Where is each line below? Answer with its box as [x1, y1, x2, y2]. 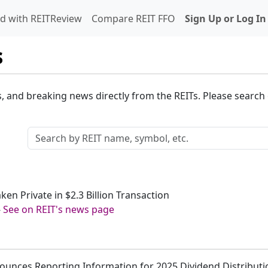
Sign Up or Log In [184, 11, 266, 25]
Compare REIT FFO [91, 11, 175, 25]
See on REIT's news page [3, 202, 114, 216]
